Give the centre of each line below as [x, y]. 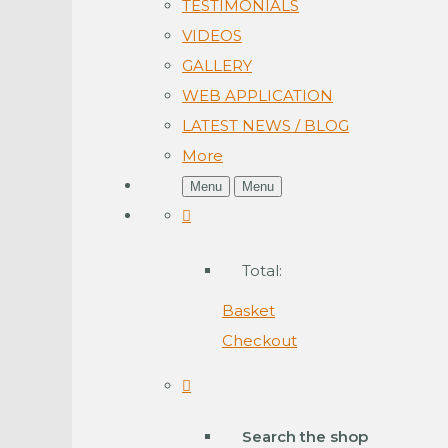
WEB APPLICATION [257, 95]
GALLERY [217, 65]
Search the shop [305, 436]
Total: [262, 270]
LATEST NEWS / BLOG [265, 125]
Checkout [259, 340]
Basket [248, 310]
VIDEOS [212, 35]
